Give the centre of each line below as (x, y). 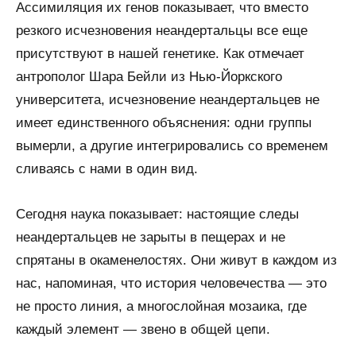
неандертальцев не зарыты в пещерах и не (151, 238)
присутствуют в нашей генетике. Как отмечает (160, 54)
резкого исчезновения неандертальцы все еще (162, 31)
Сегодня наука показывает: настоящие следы (157, 215)
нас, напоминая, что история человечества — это (171, 284)
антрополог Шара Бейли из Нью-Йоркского (149, 77)
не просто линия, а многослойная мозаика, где (161, 307)
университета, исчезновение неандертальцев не (168, 100)
